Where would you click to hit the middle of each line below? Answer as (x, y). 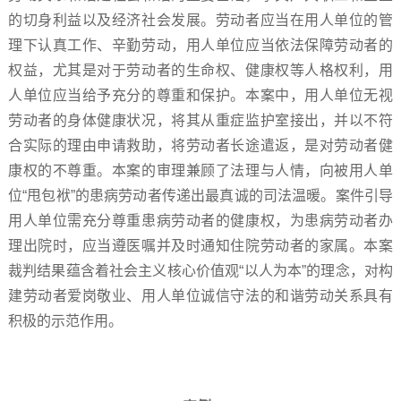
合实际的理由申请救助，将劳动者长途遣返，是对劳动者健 (200, 145)
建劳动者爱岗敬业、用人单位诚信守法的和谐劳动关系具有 (200, 296)
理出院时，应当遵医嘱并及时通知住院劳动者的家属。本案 (200, 246)
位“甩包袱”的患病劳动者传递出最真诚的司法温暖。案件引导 (200, 196)
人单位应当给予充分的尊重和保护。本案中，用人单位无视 (200, 95)
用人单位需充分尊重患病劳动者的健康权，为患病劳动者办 (200, 221)
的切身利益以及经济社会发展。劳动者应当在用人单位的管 (200, 20)
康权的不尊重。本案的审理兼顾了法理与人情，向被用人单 (200, 171)
